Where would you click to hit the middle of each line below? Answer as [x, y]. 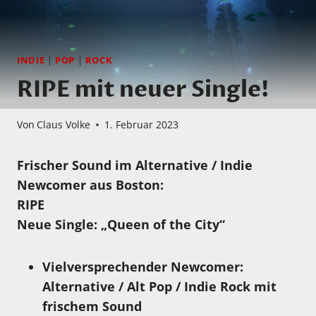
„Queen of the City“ [163, 225]
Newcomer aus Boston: [90, 185]
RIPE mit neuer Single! [143, 89]
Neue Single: [59, 225]
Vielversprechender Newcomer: [143, 267]
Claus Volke [64, 125]
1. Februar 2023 [142, 125]
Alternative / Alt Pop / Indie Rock [146, 287]
